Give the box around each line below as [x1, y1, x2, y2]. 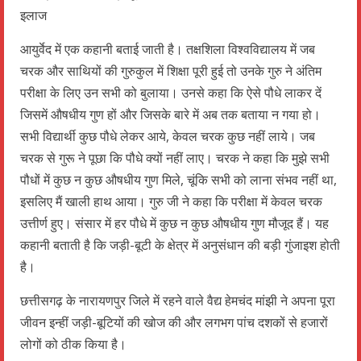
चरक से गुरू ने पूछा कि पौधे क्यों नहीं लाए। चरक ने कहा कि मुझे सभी [20, 148, 330, 167]
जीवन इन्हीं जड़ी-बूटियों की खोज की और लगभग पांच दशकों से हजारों [20, 313, 328, 331]
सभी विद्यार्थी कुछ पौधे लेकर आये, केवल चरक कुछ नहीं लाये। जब [20, 127, 315, 145]
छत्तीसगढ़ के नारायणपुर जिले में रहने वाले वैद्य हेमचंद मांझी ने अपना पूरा [20, 291, 335, 309]
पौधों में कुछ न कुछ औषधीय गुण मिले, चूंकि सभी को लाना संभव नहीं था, [20, 170, 337, 189]
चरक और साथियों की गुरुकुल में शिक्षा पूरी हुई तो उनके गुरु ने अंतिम [20, 61, 322, 80]
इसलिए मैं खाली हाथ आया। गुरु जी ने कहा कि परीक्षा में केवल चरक [20, 192, 322, 210]
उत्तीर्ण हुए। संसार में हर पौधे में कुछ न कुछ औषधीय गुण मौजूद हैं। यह [20, 214, 329, 232]
